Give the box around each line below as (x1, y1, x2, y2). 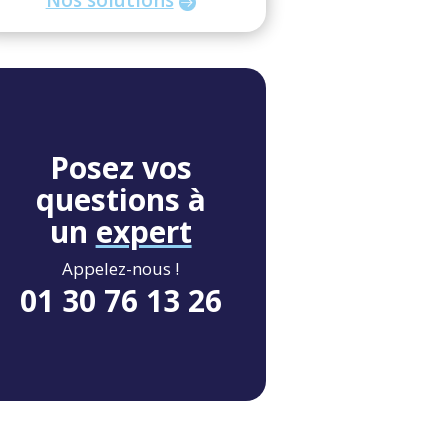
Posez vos (49, 146, 192, 188)
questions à (35, 178, 206, 220)
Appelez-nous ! (62, 256, 180, 280)
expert (95, 210, 192, 252)
